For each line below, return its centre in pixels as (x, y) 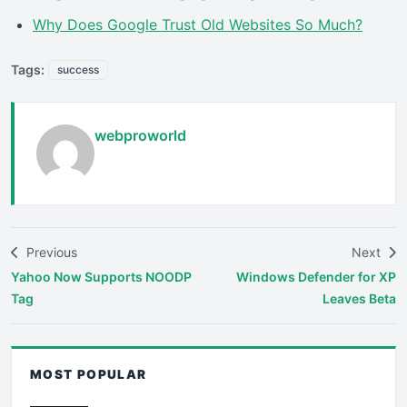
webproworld (140, 135)
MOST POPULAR (89, 374)
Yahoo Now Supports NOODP (101, 276)
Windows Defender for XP (316, 276)
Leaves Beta (359, 298)
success (78, 69)
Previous (50, 252)
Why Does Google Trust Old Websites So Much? (198, 24)
